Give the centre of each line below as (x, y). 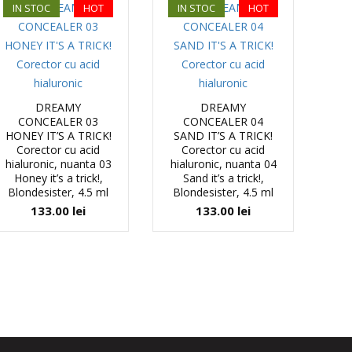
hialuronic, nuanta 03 (58, 164)
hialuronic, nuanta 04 (223, 164)
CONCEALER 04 (223, 121)
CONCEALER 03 (58, 121)
